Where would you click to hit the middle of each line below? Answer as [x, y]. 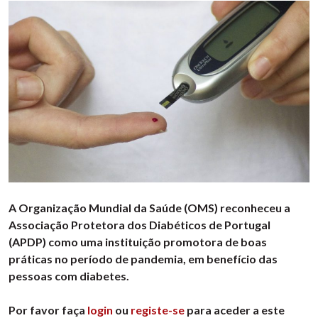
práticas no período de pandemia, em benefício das [143, 259]
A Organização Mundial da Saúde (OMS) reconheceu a [149, 208]
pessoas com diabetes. [69, 276]
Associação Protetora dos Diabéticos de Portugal [139, 225]
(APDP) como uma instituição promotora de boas [138, 242]
